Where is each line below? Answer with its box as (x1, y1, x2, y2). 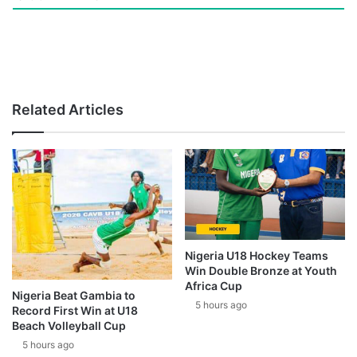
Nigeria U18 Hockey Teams (185, 248, 328, 262)
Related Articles (12, 101, 124, 119)
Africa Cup (185, 278, 242, 292)
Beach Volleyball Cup (12, 319, 126, 333)
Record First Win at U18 (12, 304, 138, 318)
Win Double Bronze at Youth (185, 263, 337, 277)
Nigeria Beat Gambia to (12, 288, 135, 303)
